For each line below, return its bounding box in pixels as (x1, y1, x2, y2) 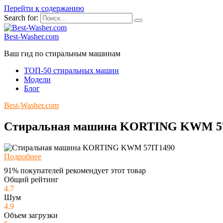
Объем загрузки (4, 211, 58, 220)
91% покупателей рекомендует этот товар (4, 166, 146, 175)
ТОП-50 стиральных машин (24, 66, 119, 75)
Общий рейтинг (4, 175, 59, 184)
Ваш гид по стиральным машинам (4, 49, 120, 58)
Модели (24, 75, 51, 84)
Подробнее (4, 152, 41, 161)
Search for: (4, 13, 38, 22)
